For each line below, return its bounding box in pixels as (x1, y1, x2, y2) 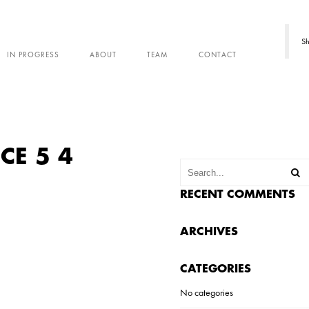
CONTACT (199, 50, 237, 59)
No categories (180, 286, 234, 299)
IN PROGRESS (7, 50, 60, 59)
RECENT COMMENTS (180, 189, 296, 200)
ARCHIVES (180, 226, 239, 237)
